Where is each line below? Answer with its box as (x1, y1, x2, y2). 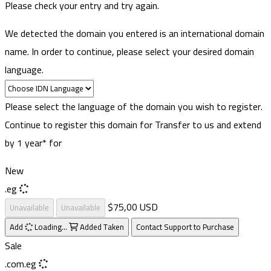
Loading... (33, 219, 69, 235)
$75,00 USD (108, 197, 158, 216)
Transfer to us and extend (155, 115, 261, 134)
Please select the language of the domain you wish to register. (5, 97, 263, 116)
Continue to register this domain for (5, 115, 152, 134)
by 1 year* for (5, 133, 62, 152)
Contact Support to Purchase (136, 219, 234, 235)
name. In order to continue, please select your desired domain (5, 42, 254, 60)
